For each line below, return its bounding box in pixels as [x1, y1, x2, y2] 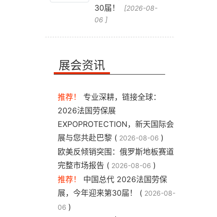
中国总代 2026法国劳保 [83, 174, 167, 184]
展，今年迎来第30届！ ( [58, 188, 142, 198]
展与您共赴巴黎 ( [58, 133, 117, 142]
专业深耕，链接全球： [83, 92, 161, 102]
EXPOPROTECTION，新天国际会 [58, 119, 174, 129]
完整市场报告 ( [58, 160, 109, 170]
